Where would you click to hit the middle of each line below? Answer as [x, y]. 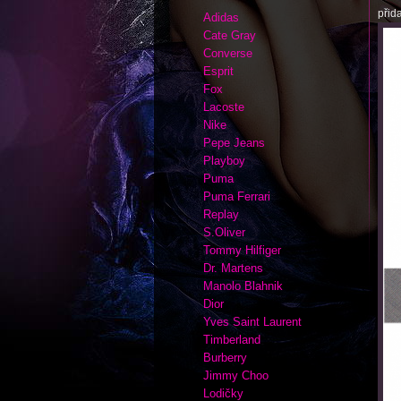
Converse [228, 53]
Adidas [221, 17]
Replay [221, 214]
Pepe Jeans [234, 143]
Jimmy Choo [236, 375]
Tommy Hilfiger [242, 250]
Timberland [232, 340]
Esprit [218, 71]
